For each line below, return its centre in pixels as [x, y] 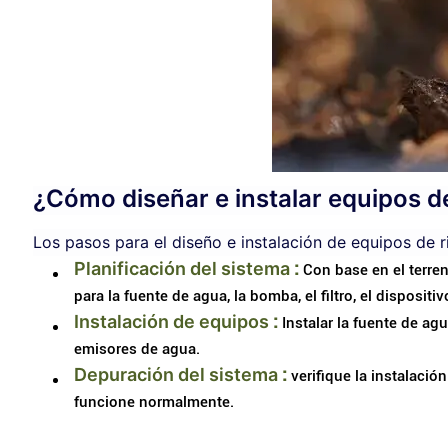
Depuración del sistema [175, 374]
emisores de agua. [136, 348]
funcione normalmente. [153, 401]
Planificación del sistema [181, 268]
